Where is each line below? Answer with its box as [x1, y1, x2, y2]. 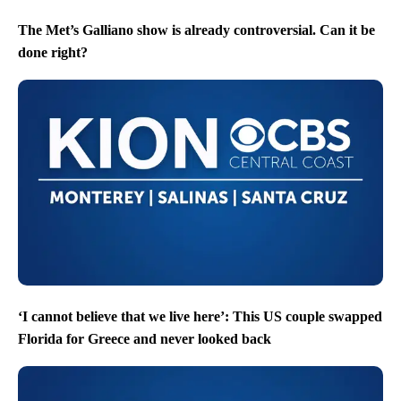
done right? [18, 45, 88, 61]
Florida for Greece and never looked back [18, 331, 271, 347]
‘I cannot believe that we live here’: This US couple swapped [18, 308, 382, 324]
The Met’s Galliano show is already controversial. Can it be [18, 22, 375, 38]
